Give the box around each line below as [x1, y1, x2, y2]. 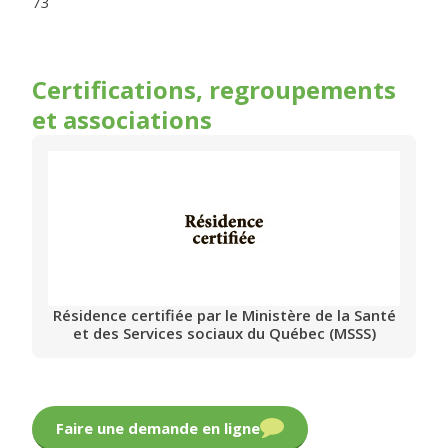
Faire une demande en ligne [56, 418, 260, 438]
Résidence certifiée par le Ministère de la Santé [52, 305, 396, 325]
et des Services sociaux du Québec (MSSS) [72, 323, 376, 343]
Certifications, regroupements [32, 73, 402, 106]
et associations [32, 103, 212, 136]
